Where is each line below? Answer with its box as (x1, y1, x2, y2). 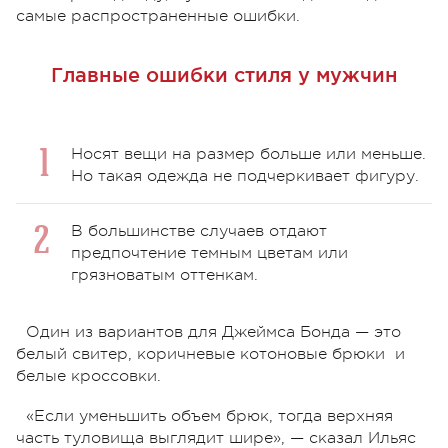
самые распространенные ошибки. (16, 6, 300, 25)
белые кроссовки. (16, 366, 161, 385)
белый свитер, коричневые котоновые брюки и (16, 344, 405, 363)
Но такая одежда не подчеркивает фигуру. (71, 166, 419, 185)
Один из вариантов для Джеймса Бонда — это (26, 322, 401, 341)
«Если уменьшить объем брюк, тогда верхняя (26, 406, 393, 425)
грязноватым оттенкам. (71, 265, 258, 284)
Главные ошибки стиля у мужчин (50, 63, 398, 86)
